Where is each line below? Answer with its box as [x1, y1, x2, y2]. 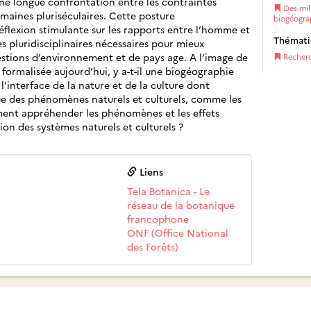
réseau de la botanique [127, 197, 235, 212]
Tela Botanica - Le [127, 183, 210, 198]
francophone [127, 211, 190, 226]
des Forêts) [127, 239, 179, 253]
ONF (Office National [127, 225, 229, 239]
